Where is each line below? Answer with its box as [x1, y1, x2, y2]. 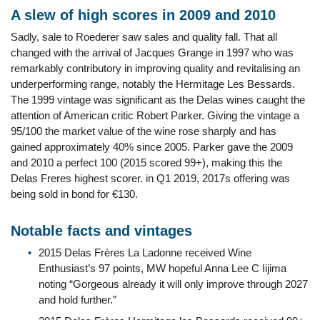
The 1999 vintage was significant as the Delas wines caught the [11, 94, 305, 106]
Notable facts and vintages [11, 223, 192, 239]
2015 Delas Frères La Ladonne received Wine [39, 246, 251, 259]
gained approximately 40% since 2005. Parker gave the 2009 [11, 141, 293, 153]
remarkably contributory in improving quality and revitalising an [11, 62, 300, 74]
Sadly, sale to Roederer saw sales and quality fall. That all [11, 31, 277, 43]
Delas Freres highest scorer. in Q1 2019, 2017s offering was [11, 172, 290, 184]
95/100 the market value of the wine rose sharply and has [11, 125, 276, 137]
